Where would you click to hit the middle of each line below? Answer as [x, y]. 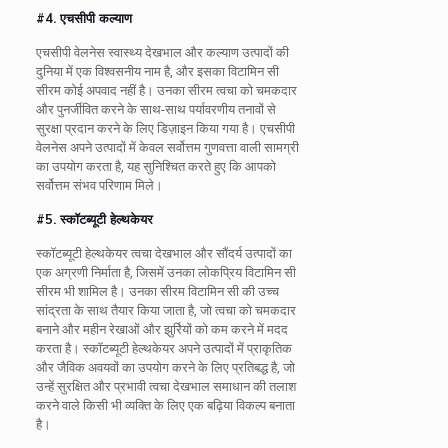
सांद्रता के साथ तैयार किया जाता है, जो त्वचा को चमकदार [165, 310]
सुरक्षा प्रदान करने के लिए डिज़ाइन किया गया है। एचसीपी [165, 128]
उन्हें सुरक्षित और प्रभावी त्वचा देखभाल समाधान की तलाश [165, 386]
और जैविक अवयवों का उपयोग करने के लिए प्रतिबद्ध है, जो [165, 367]
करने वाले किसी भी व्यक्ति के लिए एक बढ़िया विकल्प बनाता [165, 405]
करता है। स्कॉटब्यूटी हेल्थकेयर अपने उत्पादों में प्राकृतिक [163, 348]
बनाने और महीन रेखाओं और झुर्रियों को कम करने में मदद [161, 329]
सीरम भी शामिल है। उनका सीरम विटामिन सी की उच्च [157, 291]
